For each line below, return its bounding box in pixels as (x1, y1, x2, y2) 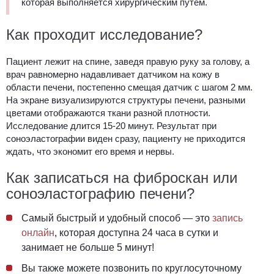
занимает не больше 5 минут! (21, 242, 154, 253)
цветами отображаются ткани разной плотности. (6, 108, 210, 119)
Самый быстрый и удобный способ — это (21, 213, 212, 224)
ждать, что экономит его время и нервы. (6, 146, 174, 157)
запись (212, 213, 243, 224)
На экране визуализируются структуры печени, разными (6, 95, 245, 106)
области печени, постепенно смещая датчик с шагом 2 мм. (6, 82, 253, 93)
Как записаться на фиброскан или (6, 169, 237, 187)
